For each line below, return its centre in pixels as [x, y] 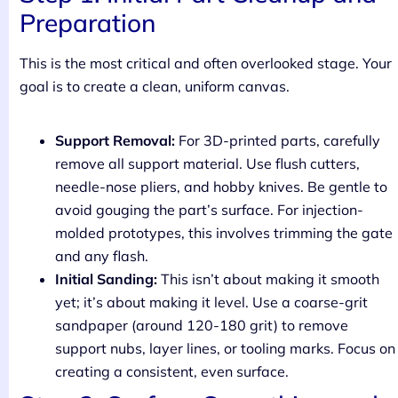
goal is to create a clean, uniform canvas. [155, 87]
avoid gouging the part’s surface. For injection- [209, 210]
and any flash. [102, 256]
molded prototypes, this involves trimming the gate [224, 233]
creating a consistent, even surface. [172, 372]
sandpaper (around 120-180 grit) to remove [202, 326]
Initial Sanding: [106, 279]
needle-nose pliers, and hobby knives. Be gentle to [221, 187]
